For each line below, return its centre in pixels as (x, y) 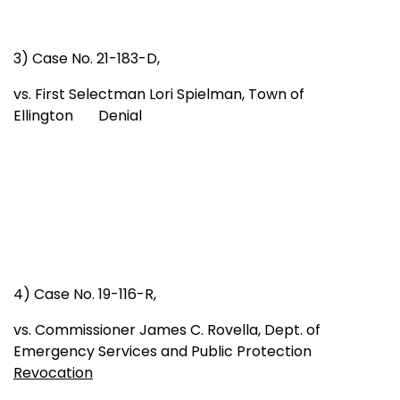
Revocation (53, 372)
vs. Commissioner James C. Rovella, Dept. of (167, 329)
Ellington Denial (78, 115)
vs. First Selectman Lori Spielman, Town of (159, 94)
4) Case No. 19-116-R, (85, 294)
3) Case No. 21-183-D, (87, 58)
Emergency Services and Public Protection (168, 351)
